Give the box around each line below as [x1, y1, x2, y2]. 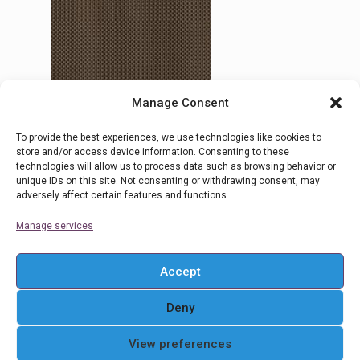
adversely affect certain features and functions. [16, 190, 229, 201]
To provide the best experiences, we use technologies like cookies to [16, 132, 321, 143]
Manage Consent [131, 96, 229, 110]
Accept [159, 264, 201, 279]
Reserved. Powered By [108, 338, 226, 351]
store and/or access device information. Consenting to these [16, 146, 289, 157]
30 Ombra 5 [27, 145, 108, 165]
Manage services [16, 220, 93, 231]
